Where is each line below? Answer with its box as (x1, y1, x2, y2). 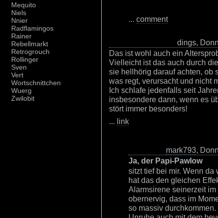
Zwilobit (11, 94, 35, 103)
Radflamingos (11, 24, 54, 33)
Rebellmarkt (11, 40, 48, 48)
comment (136, 15, 168, 23)
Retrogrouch (11, 48, 50, 56)
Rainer (11, 32, 32, 40)
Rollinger (11, 55, 38, 64)
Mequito (11, 1, 36, 9)
